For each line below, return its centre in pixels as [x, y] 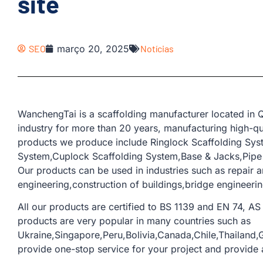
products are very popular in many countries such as [134, 221]
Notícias [157, 48]
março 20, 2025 [93, 49]
